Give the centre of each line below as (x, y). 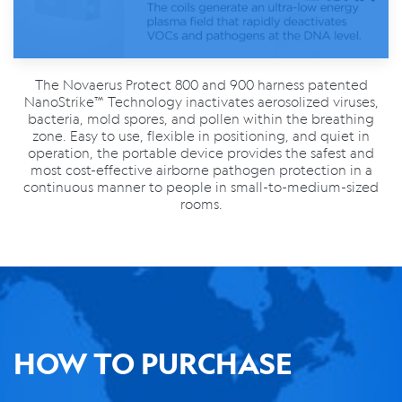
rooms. (201, 203)
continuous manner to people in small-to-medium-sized (201, 186)
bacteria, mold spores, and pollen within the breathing (201, 118)
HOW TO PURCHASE (153, 363)
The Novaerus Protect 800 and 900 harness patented (201, 84)
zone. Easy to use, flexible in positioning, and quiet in (201, 135)
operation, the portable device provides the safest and (201, 152)
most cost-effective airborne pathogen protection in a (201, 169)
